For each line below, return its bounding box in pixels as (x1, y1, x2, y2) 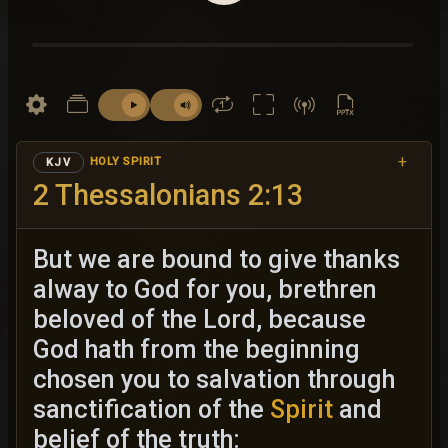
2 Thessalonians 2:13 (33, 178, 303, 212)
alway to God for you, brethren (33, 275, 377, 304)
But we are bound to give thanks (33, 245, 400, 274)
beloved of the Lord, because (33, 305, 366, 334)
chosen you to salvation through (33, 365, 395, 394)
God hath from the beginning (33, 335, 360, 364)
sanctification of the (33, 395, 270, 424)
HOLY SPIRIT (89, 155, 162, 168)
